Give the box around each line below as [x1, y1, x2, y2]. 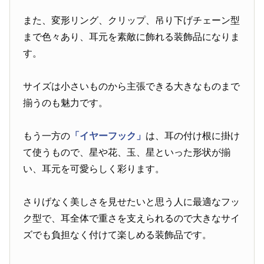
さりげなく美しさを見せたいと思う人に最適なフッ [23, 197, 240, 207]
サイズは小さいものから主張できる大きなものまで [23, 81, 240, 92]
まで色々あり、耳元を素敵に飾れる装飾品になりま [23, 32, 240, 42]
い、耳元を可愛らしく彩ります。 [23, 164, 165, 174]
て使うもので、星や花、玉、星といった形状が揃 [23, 147, 231, 158]
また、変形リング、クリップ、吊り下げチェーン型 [23, 15, 240, 26]
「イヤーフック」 [70, 131, 146, 141]
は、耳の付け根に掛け [146, 131, 240, 141]
